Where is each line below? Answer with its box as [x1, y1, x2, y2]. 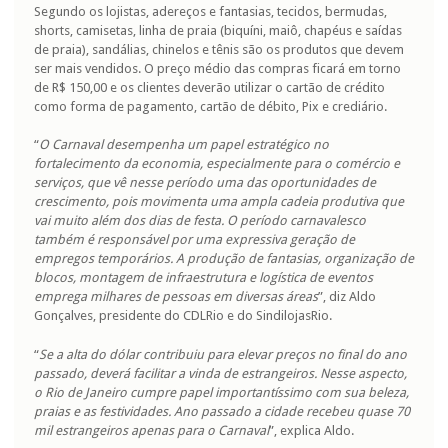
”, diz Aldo [318, 289, 376, 305]
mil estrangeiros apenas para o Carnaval [34, 422, 269, 438]
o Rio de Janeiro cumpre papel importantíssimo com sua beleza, [34, 384, 409, 400]
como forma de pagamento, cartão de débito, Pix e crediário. [34, 98, 387, 114]
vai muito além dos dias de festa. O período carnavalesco [34, 213, 366, 229]
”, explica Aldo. [269, 422, 354, 438]
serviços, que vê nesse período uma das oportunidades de [34, 175, 376, 191]
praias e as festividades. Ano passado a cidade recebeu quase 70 [34, 403, 410, 419]
